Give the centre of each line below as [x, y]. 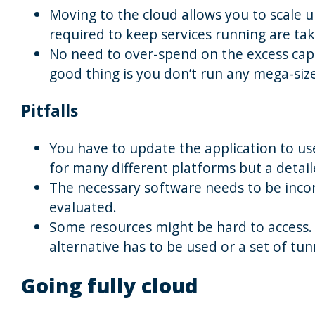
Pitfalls [50, 111]
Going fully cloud [109, 285]
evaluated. [83, 207]
